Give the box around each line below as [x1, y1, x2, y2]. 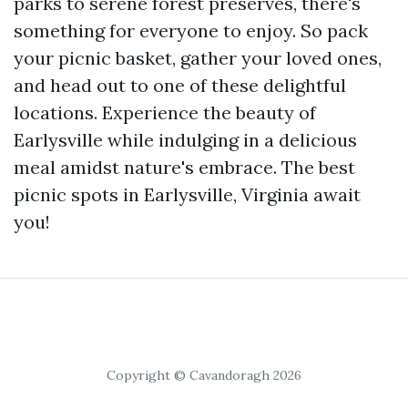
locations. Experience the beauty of [14, 101, 316, 124]
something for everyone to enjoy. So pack [14, 19, 368, 42]
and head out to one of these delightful [14, 74, 346, 97]
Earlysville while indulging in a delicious [14, 128, 357, 151]
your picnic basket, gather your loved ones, [14, 46, 382, 69]
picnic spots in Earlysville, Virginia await [14, 183, 361, 206]
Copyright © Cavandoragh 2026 [107, 367, 301, 383]
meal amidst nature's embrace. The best [14, 156, 355, 178]
